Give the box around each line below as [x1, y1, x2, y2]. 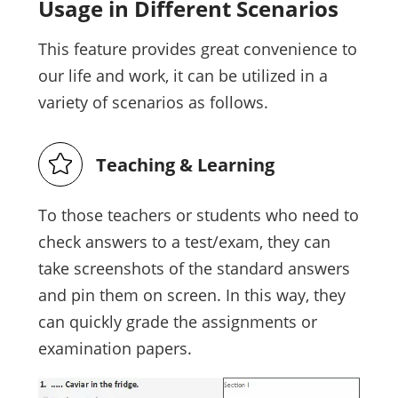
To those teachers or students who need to [37, 204, 359, 227]
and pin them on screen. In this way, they [37, 284, 346, 306]
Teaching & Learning [95, 153, 275, 178]
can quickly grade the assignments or [37, 311, 317, 333]
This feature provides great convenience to [37, 38, 357, 60]
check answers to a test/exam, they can [37, 231, 330, 253]
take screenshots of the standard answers [37, 258, 350, 280]
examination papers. [37, 338, 192, 360]
